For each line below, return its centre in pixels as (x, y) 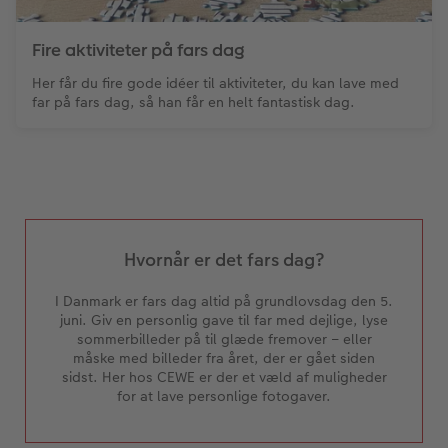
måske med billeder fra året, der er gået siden (224, 358)
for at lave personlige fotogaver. (224, 396)
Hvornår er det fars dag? (224, 260)
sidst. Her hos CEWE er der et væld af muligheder (224, 377)
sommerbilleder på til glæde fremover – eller (224, 339)
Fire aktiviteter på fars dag (138, 50)
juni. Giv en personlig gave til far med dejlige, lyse (224, 320)
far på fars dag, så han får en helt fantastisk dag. (193, 102)
